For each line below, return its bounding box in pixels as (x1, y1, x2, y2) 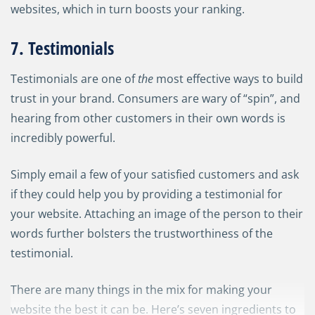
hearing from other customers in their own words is (11, 110, 285, 127)
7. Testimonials (11, 36, 114, 60)
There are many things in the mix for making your (11, 282, 272, 298)
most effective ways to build (153, 71, 303, 87)
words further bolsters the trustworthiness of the (11, 226, 273, 242)
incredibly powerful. (11, 130, 115, 146)
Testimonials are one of (11, 71, 138, 87)
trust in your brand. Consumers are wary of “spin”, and (11, 91, 300, 107)
